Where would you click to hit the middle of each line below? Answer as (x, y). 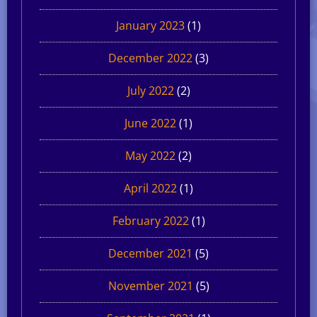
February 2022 (150, 220)
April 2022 (150, 188)
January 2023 (150, 25)
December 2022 (150, 58)
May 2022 (150, 155)
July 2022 (150, 90)
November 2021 (150, 286)
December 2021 (150, 253)
